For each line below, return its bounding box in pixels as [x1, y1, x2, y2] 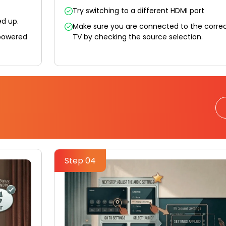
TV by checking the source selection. [73, 32, 203, 42]
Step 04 [65, 155, 96, 167]
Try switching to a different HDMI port [73, 6, 206, 16]
